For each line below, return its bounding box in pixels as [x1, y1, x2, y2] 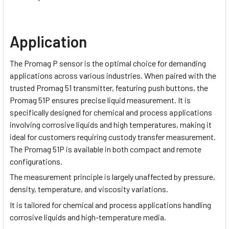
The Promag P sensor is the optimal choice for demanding [10, 58, 206, 68]
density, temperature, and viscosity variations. [10, 184, 168, 194]
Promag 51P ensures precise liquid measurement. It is [10, 95, 191, 105]
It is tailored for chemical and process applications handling [10, 199, 211, 210]
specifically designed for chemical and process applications [10, 107, 212, 117]
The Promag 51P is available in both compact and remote [10, 144, 201, 154]
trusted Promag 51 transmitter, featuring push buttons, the [10, 82, 208, 93]
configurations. [10, 156, 62, 166]
